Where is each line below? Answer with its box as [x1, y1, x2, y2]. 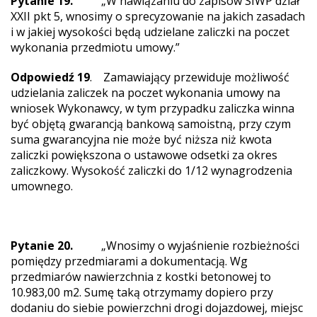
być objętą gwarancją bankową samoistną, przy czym [11, 116, 291, 132]
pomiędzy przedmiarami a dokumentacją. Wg [11, 253, 248, 269]
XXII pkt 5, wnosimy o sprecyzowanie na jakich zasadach [11, 8, 305, 24]
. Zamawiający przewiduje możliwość [90, 69, 289, 85]
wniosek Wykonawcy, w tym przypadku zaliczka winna [11, 100, 294, 116]
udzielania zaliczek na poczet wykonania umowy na [11, 85, 280, 100]
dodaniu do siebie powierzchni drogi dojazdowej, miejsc [11, 300, 303, 316]
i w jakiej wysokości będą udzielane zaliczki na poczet [11, 24, 289, 40]
